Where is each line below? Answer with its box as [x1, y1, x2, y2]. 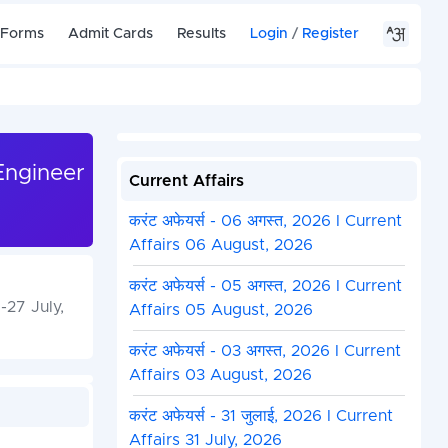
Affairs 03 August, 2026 [128, 367, 312, 384]
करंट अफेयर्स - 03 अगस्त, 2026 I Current [128, 343, 401, 360]
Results [177, 26, 227, 41]
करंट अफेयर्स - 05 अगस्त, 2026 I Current [128, 278, 402, 295]
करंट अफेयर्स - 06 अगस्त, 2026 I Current [128, 213, 402, 230]
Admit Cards [68, 26, 154, 41]
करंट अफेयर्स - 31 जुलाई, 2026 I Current [128, 408, 393, 425]
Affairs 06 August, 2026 [128, 237, 313, 254]
